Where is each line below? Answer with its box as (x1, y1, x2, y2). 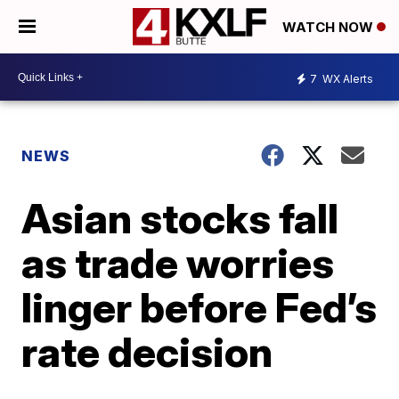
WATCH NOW (282, 19, 377, 37)
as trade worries (21, 238, 335, 288)
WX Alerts (320, 71, 373, 85)
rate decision (21, 327, 273, 377)
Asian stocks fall (21, 193, 339, 243)
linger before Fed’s (21, 282, 378, 332)
